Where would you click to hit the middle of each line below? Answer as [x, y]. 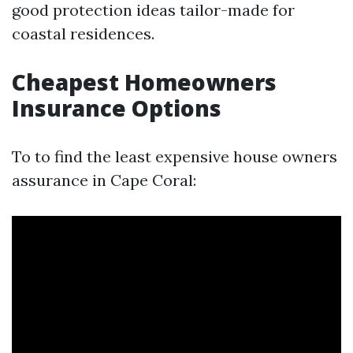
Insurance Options [117, 108]
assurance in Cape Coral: [104, 180]
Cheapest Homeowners [144, 82]
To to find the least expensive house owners [175, 156]
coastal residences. [83, 33]
